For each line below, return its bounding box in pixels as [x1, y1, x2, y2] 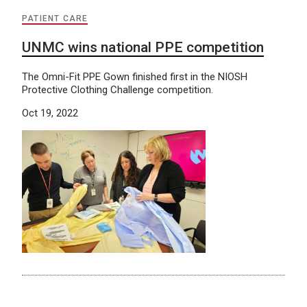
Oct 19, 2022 [22, 107, 78, 120]
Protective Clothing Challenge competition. [22, 84, 213, 97]
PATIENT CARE [22, 14, 88, 24]
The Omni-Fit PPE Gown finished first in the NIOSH [22, 71, 247, 84]
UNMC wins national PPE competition [22, 39, 264, 56]
